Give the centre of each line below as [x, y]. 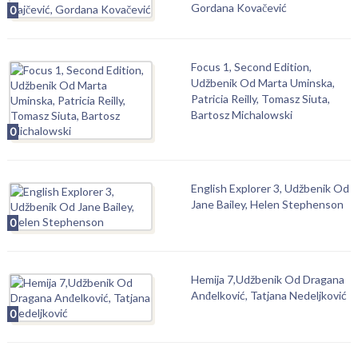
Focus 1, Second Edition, [251, 67]
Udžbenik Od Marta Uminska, [263, 83]
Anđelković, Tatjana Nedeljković [268, 295]
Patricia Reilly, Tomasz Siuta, [260, 99]
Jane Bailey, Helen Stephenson [267, 204]
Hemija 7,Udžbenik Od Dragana [267, 279]
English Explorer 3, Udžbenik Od [270, 188]
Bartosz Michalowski [241, 115]
